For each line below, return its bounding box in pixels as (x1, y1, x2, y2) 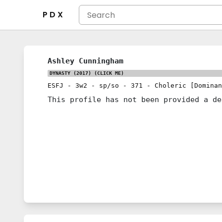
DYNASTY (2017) (50, 70, 91, 76)
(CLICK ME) (91, 70, 124, 76)
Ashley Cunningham (48, 56, 123, 65)
